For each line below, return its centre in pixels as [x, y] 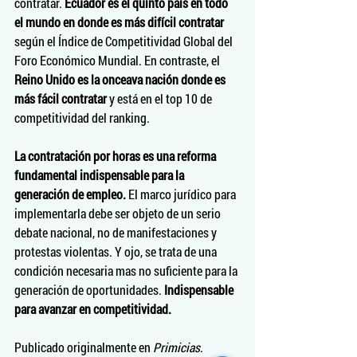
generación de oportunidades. [89, 290]
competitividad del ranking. [82, 118]
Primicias [177, 347]
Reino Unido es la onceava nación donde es [121, 79]
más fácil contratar [61, 98]
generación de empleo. [70, 194]
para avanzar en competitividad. [93, 309]
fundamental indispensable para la [100, 175]
